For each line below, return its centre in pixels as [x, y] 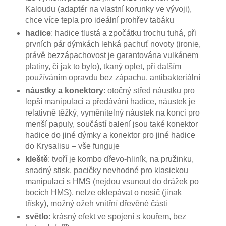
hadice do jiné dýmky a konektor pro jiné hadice [110, 135]
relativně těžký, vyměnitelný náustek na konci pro [112, 112]
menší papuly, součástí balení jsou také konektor [111, 124]
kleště [36, 159]
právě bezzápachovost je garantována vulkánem [111, 55]
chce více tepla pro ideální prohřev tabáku [99, 20]
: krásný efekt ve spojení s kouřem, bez [117, 216]
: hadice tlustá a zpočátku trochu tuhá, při [123, 33]
